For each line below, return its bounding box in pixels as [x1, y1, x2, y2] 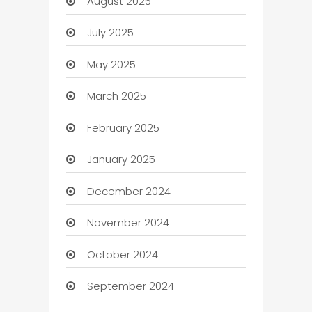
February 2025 [86, 120, 159, 135]
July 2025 [86, 25, 134, 40]
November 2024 [86, 215, 169, 231]
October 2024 [86, 247, 158, 262]
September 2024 [86, 279, 174, 294]
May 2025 [86, 56, 136, 72]
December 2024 [86, 183, 171, 198]
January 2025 [86, 152, 155, 167]
